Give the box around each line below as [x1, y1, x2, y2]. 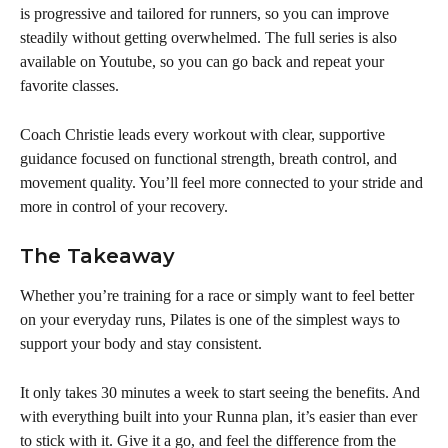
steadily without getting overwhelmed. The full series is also [20, 29, 401, 47]
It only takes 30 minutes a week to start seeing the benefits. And [20, 383, 424, 401]
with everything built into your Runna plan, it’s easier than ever [20, 407, 421, 425]
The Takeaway [20, 244, 175, 269]
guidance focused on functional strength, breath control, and [20, 149, 401, 167]
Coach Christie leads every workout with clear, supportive [20, 125, 389, 143]
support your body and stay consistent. [20, 335, 266, 353]
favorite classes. [20, 77, 119, 95]
